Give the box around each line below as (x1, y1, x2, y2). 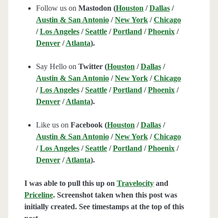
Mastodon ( (78, 4, 116, 13)
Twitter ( (78, 62, 107, 71)
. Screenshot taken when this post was (53, 191, 177, 200)
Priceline (24, 191, 53, 200)
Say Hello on (36, 62, 78, 71)
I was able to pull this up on (24, 179, 117, 188)
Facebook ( (70, 121, 107, 129)
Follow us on (36, 4, 78, 13)
